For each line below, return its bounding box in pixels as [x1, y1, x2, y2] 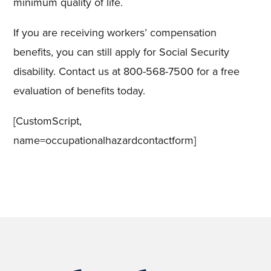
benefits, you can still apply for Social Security [13, 44, 230, 60]
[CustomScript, [13, 113, 82, 129]
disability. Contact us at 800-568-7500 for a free [13, 64, 240, 79]
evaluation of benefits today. [13, 83, 146, 99]
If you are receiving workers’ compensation [13, 25, 217, 41]
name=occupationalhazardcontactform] [13, 132, 197, 148]
